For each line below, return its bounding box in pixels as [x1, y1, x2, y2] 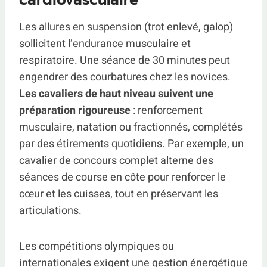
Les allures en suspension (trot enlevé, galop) [19, 18, 233, 35]
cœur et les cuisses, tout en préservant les [19, 185, 218, 202]
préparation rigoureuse [19, 102, 131, 119]
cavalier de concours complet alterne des [19, 152, 213, 169]
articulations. [19, 202, 82, 219]
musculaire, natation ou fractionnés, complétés [19, 119, 243, 135]
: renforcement [131, 102, 203, 119]
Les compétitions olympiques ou [19, 238, 174, 254]
